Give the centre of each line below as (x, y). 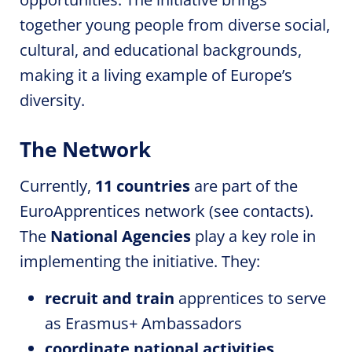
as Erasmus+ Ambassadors (143, 323)
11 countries (143, 186)
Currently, (57, 186)
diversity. (52, 100)
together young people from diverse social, (175, 25)
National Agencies (121, 236)
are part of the (244, 186)
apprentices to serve (250, 298)
